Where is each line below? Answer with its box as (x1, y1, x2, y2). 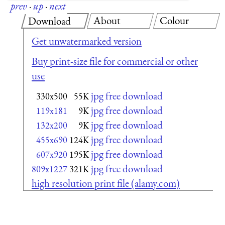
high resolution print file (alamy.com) (32, 176, 180, 190)
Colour (159, 13, 189, 27)
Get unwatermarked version (32, 34, 142, 48)
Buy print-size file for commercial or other (32, 54, 198, 68)
